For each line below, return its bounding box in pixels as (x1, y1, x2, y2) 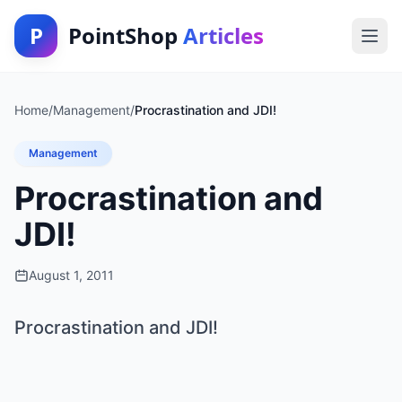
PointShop (68, 21, 183, 50)
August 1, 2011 (29, 267, 114, 283)
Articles (183, 21, 264, 50)
